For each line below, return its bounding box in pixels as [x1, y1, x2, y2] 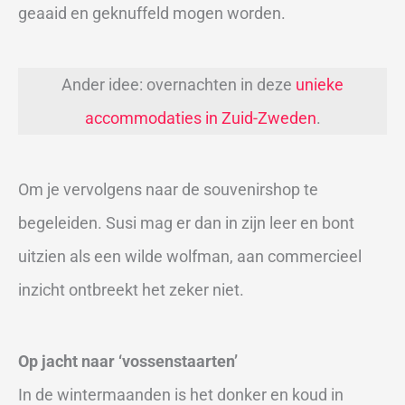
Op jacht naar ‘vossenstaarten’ [18, 352, 238, 372]
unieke [296, 74, 344, 94]
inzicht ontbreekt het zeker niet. [18, 280, 244, 300]
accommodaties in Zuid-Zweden [84, 108, 316, 127]
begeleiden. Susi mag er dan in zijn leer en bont [18, 213, 354, 233]
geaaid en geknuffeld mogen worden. [18, 3, 286, 23]
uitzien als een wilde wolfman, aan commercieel [18, 247, 362, 267]
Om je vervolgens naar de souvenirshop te [18, 180, 318, 200]
